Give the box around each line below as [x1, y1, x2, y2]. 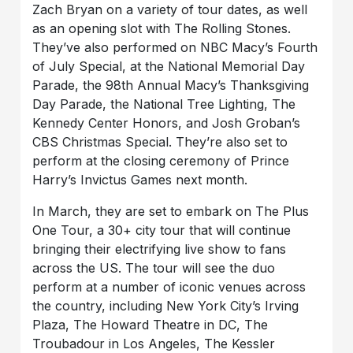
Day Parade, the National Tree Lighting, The [32, 96, 296, 113]
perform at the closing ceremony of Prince [32, 153, 290, 169]
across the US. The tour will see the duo [32, 260, 276, 277]
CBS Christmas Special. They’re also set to [32, 134, 288, 150]
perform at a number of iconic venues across [32, 279, 307, 295]
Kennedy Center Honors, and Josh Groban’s [32, 115, 301, 132]
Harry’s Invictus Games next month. [32, 172, 248, 188]
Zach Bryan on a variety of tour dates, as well [32, 2, 308, 18]
